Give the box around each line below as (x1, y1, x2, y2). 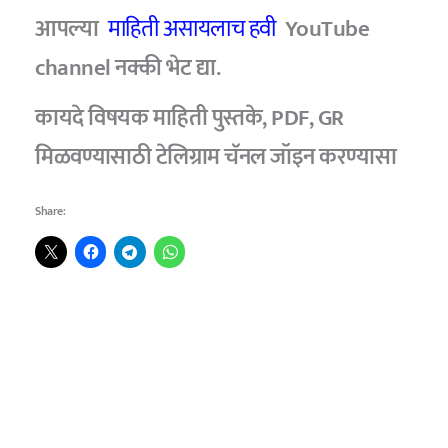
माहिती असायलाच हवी (107, 9, 276, 48)
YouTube (284, 9, 370, 48)
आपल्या (35, 9, 99, 48)
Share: (35, 200, 66, 221)
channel (35, 48, 116, 87)
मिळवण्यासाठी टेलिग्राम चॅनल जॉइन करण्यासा (35, 138, 397, 176)
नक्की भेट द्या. (115, 48, 221, 87)
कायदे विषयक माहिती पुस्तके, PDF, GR (35, 99, 344, 137)
